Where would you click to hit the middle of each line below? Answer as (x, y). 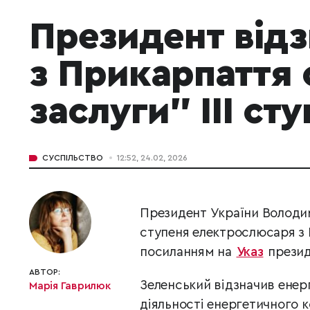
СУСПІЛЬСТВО (73, 158)
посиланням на (188, 252)
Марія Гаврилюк (70, 286)
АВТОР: (45, 272)
